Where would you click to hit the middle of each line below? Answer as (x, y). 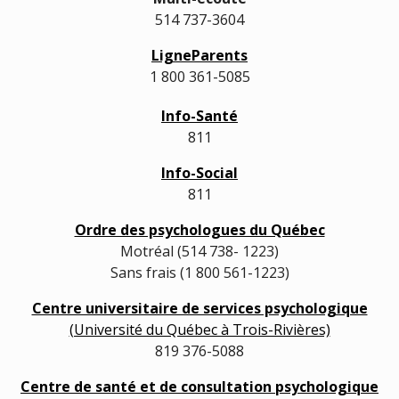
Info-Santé (199, 116)
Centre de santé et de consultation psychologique (199, 387)
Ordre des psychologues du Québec (199, 230)
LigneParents (199, 55)
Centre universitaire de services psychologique (199, 308)
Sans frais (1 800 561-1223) (199, 273)
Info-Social (199, 173)
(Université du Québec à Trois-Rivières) (199, 330)
